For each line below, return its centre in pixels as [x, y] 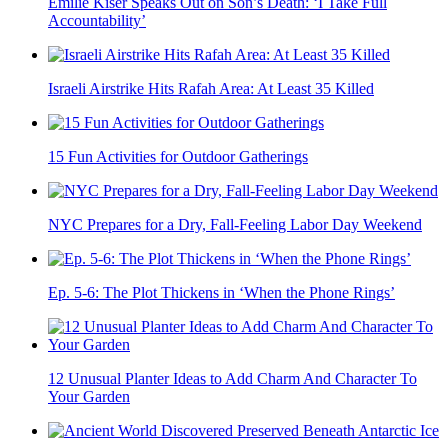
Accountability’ [97, 21]
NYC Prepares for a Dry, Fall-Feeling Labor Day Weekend [235, 225]
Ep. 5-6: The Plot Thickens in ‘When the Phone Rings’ [221, 293]
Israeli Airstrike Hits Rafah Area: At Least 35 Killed [211, 89]
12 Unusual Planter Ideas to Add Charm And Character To [232, 379]
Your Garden [89, 397]
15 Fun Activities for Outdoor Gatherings [178, 157]
